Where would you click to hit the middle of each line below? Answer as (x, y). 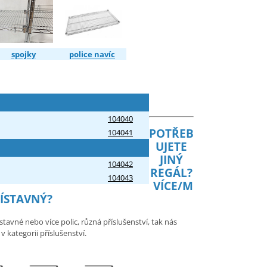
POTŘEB (171, 133)
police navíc (92, 54)
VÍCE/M (173, 186)
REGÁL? (171, 173)
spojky (23, 54)
